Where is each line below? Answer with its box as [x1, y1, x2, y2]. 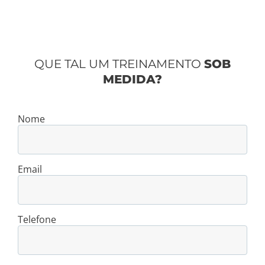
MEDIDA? [103, 72, 162, 87]
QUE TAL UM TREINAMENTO [34, 57, 204, 72]
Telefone [18, 213, 56, 227]
